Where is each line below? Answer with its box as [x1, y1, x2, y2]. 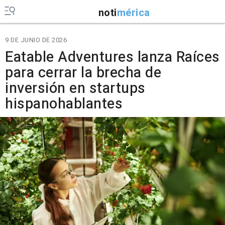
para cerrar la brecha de [5, 62, 161, 83]
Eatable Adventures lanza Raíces [5, 47, 220, 68]
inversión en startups [5, 78, 146, 99]
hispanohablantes [5, 93, 123, 115]
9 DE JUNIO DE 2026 [5, 35, 67, 45]
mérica [117, 5, 150, 20]
